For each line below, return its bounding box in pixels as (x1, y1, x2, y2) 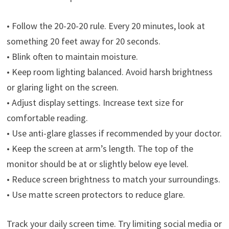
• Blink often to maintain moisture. (6, 51, 138, 63)
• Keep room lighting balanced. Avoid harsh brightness (6, 66, 213, 78)
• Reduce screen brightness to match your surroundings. (6, 173, 220, 186)
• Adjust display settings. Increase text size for (6, 97, 184, 109)
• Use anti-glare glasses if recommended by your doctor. (6, 127, 222, 140)
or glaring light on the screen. (6, 81, 119, 94)
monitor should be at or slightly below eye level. (6, 158, 189, 170)
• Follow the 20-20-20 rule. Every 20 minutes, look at (6, 20, 205, 32)
